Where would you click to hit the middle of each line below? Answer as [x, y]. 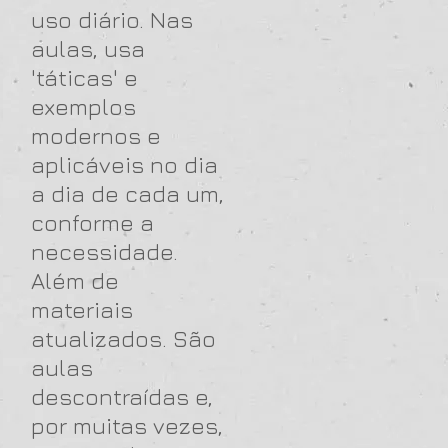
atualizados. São [123, 338]
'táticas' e [84, 77]
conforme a [92, 222]
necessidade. [104, 251]
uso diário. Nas [112, 19]
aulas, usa [88, 48]
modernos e [96, 135]
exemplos [83, 106]
